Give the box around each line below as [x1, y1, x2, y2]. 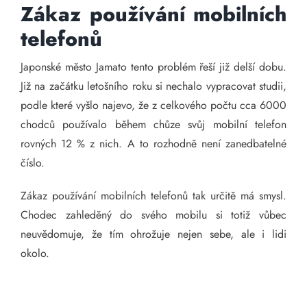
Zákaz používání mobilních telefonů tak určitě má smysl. [21, 188, 286, 204]
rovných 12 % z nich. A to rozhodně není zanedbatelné [21, 136, 286, 151]
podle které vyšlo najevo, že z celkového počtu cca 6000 [21, 97, 286, 113]
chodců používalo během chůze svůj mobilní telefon [21, 116, 286, 132]
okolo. [21, 245, 49, 261]
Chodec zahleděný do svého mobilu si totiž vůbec [21, 207, 286, 223]
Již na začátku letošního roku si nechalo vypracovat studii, [21, 78, 286, 94]
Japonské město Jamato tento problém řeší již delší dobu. [21, 59, 286, 75]
